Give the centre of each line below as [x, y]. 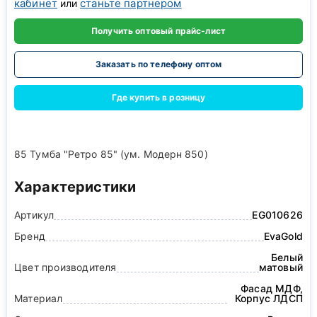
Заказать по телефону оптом [158, 64]
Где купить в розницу [158, 98]
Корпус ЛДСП [269, 299]
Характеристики [75, 187]
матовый [281, 267]
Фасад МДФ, [272, 289]
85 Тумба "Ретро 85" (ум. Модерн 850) [111, 154]
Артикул [34, 215]
